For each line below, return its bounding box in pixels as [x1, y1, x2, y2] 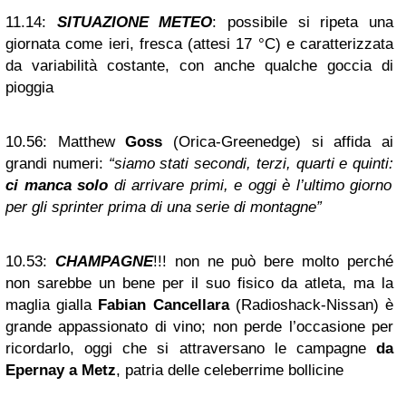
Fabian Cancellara [98, 296, 229, 314]
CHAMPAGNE [54, 253, 153, 270]
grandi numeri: [5, 155, 109, 172]
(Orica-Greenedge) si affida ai [162, 133, 394, 150]
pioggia [5, 79, 53, 96]
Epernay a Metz [5, 362, 116, 379]
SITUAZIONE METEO [56, 14, 213, 31]
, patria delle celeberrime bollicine [116, 362, 343, 379]
